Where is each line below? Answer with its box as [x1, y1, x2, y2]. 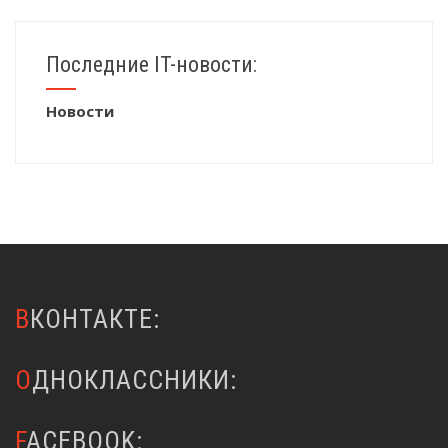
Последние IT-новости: [46, 52, 257, 77]
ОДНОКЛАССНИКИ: [32, 364, 237, 395]
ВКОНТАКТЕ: [30, 303, 160, 334]
